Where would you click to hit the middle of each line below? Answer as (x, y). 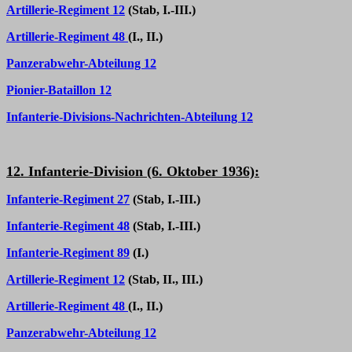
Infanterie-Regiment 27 (68, 199)
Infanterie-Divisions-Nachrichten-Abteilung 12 (130, 117)
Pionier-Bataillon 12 (59, 90)
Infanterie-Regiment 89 (68, 253)
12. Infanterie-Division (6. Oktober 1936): (133, 171)
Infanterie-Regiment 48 (68, 226)
